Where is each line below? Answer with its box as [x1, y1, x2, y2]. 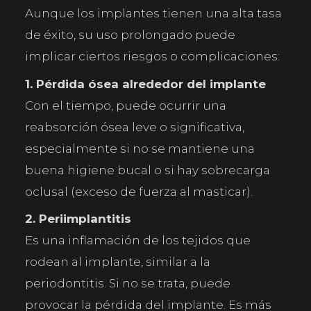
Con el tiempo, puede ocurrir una [25, 98, 227, 112]
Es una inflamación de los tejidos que [25, 233, 251, 248]
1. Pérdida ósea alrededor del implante [25, 76, 267, 91]
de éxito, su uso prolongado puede [25, 28, 236, 42]
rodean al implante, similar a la [25, 255, 211, 269]
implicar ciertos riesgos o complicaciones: [25, 49, 280, 64]
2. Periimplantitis [25, 212, 132, 226]
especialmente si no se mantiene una [25, 141, 255, 155]
